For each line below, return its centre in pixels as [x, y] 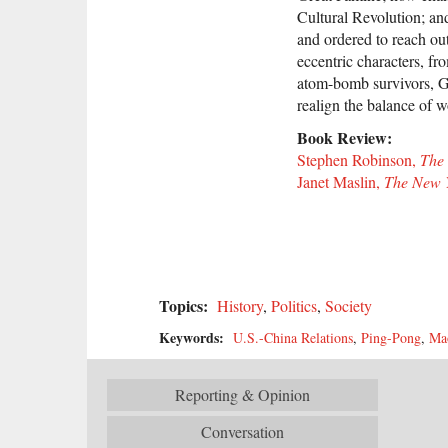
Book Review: [347, 138]
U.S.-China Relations [293, 337]
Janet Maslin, [340, 182]
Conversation [242, 431]
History [240, 305]
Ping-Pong [391, 337]
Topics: [186, 305]
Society [348, 305]
